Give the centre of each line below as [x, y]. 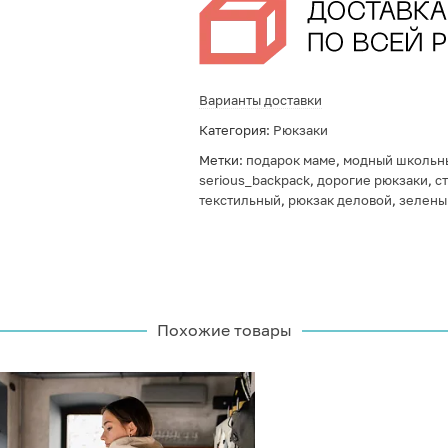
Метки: [222, 160]
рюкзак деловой [339, 200]
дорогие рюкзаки [372, 180]
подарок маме [290, 160]
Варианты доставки [260, 100]
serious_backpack [254, 180]
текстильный [239, 200]
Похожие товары [224, 330]
